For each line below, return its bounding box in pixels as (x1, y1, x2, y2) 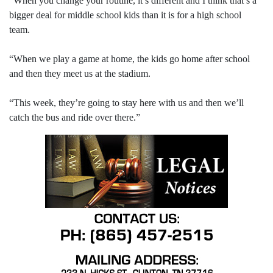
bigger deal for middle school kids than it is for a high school (9, 10, 241, 21)
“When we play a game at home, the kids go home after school (9, 54, 250, 65)
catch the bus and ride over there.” (9, 112, 140, 123)
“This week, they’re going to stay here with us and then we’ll (9, 97, 244, 108)
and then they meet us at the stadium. (9, 68, 151, 79)
